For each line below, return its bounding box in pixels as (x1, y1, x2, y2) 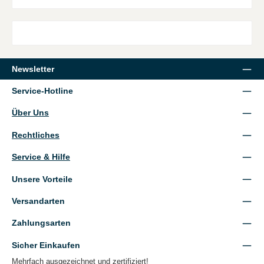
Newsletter (12, 64, 54, 74)
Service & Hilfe (12, 152, 70, 162)
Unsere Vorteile (12, 174, 72, 184)
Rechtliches (12, 130, 60, 140)
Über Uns (12, 108, 49, 118)
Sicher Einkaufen (12, 240, 80, 250)
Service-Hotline (12, 86, 73, 95)
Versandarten (12, 196, 65, 206)
